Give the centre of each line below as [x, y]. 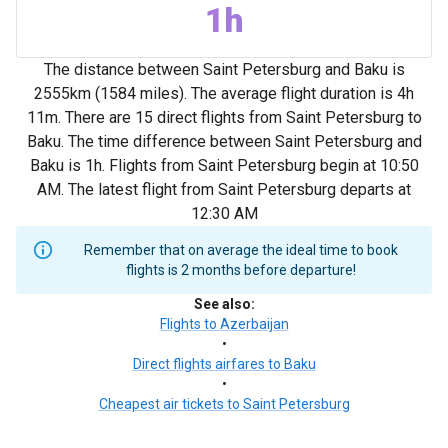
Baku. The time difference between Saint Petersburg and [224, 141]
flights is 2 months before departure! [241, 270]
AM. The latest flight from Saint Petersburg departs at [224, 189]
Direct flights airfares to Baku [224, 364]
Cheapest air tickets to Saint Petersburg [224, 404]
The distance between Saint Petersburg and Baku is [224, 69]
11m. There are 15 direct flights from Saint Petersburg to [224, 117]
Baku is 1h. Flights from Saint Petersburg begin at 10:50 [224, 165]
